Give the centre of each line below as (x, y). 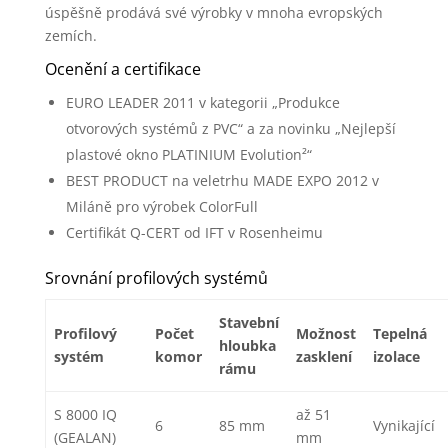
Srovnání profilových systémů (156, 278)
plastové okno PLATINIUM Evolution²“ (188, 154)
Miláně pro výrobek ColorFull (161, 206)
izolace (396, 356)
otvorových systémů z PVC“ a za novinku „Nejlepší (230, 128)
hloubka (247, 345)
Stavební (249, 322)
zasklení (324, 356)
